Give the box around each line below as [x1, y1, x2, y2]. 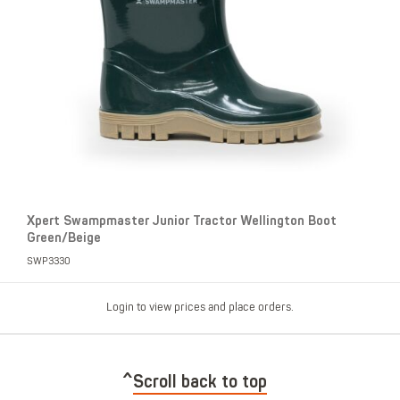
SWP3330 [27, 256, 71, 267]
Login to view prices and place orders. [105, 301, 294, 313]
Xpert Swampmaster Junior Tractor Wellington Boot [27, 212, 337, 229]
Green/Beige [27, 229, 101, 246]
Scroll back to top [133, 370, 267, 393]
